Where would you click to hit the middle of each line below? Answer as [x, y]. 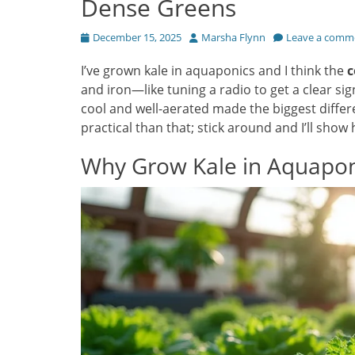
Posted [97, 36]
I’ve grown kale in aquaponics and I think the [214, 71]
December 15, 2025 [137, 37]
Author [205, 36]
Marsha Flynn [233, 37]
